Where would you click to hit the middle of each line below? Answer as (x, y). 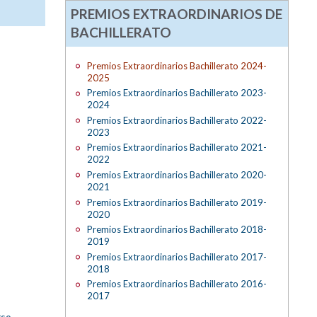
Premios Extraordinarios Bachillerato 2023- (177, 93)
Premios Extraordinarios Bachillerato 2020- (177, 175)
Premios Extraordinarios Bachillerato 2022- (177, 120)
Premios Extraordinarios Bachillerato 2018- (177, 230)
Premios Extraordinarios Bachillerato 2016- (177, 284)
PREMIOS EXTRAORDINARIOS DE (177, 13)
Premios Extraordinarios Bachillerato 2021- (177, 148)
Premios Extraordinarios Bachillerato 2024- (177, 65)
